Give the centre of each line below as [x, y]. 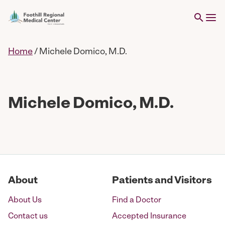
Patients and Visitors [162, 181]
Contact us [28, 216]
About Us [25, 200]
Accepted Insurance [149, 216]
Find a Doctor [137, 200]
